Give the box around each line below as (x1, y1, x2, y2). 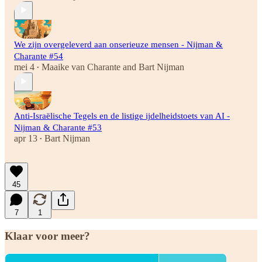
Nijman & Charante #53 (14, 122, 102, 132)
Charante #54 (14, 51, 63, 61)
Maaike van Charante (42, 61, 120, 72)
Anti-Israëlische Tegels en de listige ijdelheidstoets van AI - (14, 111, 230, 120)
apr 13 (14, 133, 37, 143)
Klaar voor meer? (5, 229, 90, 242)
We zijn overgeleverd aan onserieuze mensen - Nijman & (14, 39, 223, 49)
